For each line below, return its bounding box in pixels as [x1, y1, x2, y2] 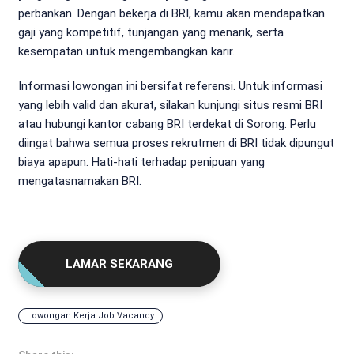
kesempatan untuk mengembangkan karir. [18, 43, 235, 58]
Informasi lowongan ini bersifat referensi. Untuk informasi [18, 78, 322, 93]
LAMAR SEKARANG [66, 256, 173, 271]
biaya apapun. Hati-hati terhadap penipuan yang [18, 154, 265, 169]
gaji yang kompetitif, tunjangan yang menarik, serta [18, 24, 284, 40]
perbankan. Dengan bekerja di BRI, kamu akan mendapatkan [18, 6, 325, 21]
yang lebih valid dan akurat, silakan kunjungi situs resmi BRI [18, 97, 322, 112]
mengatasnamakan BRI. [18, 173, 141, 188]
